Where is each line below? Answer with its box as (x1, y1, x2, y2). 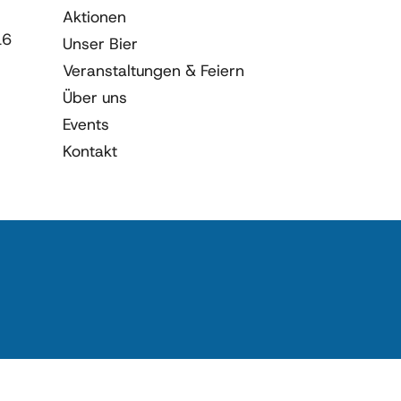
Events (62, 114, 109, 136)
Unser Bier (62, 33, 138, 55)
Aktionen (62, 6, 126, 29)
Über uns (62, 87, 127, 109)
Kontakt (62, 141, 117, 163)
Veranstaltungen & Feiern (62, 60, 244, 82)
